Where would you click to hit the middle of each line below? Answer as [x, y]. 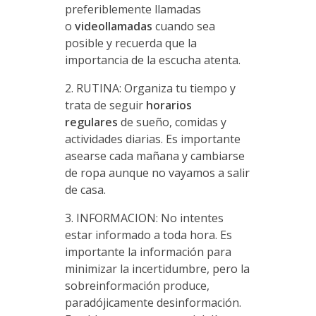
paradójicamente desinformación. [153, 302]
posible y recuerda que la [130, 43]
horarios [169, 105]
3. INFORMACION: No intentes [144, 218]
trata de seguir [105, 105]
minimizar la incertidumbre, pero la [157, 268]
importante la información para [148, 251]
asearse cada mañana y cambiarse [154, 156]
